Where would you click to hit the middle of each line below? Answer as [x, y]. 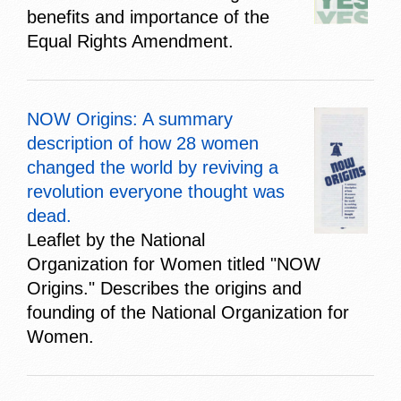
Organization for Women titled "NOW [174, 264]
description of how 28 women [143, 143]
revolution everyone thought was [156, 191]
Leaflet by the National [116, 239]
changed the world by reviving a [153, 167]
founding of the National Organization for [188, 312]
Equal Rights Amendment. [130, 41]
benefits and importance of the [148, 17]
